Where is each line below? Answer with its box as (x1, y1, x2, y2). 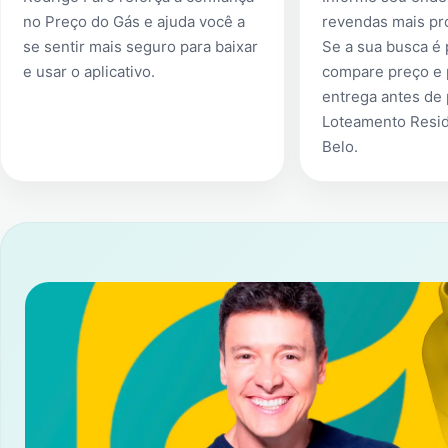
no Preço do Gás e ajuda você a (23, 12, 245, 31)
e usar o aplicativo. (23, 62, 155, 81)
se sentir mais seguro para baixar (23, 37, 258, 56)
